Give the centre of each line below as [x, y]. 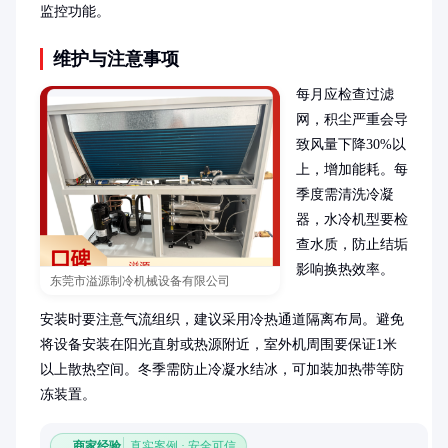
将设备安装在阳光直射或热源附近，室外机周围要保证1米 [218, 344]
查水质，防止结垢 [352, 244]
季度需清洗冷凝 [345, 194]
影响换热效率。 [345, 269]
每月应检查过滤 [345, 94]
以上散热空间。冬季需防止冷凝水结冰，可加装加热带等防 [222, 369]
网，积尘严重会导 [352, 119]
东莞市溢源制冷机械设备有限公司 [140, 281]
